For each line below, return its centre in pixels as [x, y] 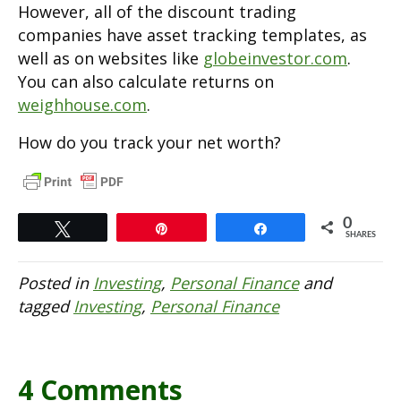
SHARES [360, 235]
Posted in [55, 283]
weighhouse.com [82, 105]
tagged [46, 307]
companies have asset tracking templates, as [192, 35]
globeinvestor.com [275, 59]
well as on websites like [111, 59]
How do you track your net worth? [149, 143]
